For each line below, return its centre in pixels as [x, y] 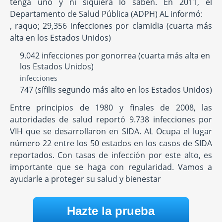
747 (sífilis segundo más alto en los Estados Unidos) [116, 90]
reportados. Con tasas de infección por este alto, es [111, 155]
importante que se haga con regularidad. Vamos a [111, 167]
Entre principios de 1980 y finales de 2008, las [111, 108]
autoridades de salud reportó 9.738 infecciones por [111, 120]
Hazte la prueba [111, 211]
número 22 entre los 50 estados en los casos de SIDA [111, 143]
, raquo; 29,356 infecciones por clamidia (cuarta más [111, 26]
